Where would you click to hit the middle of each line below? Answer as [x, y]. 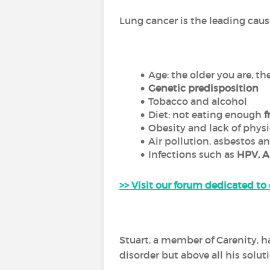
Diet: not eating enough [206, 115]
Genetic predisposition [203, 88]
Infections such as [192, 154]
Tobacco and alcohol [197, 101]
